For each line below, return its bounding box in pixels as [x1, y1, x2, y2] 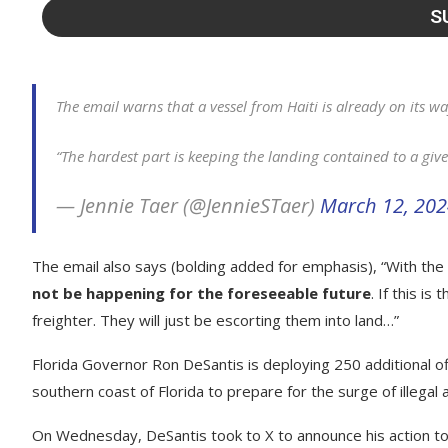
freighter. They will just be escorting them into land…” [32, 310, 399, 330]
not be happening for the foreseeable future [32, 283, 371, 303]
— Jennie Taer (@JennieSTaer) [56, 192, 320, 219]
